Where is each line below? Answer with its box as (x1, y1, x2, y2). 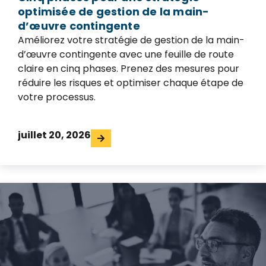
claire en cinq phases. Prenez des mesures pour (18, 62, 239, 76)
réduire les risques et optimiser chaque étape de (18, 76, 243, 90)
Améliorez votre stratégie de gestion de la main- (18, 33, 245, 47)
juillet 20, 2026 (18, 128, 91, 142)
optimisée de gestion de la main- (18, 4, 210, 20)
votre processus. (18, 90, 96, 104)
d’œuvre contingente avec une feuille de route (18, 47, 234, 62)
